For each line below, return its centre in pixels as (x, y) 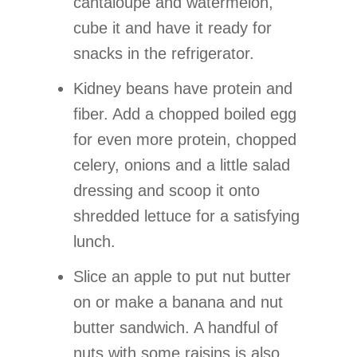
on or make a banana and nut (178, 302)
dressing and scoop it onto (167, 191)
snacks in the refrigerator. (164, 54)
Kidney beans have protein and (183, 89)
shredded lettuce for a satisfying (186, 216)
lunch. (94, 242)
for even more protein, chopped (185, 140)
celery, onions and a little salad (182, 165)
